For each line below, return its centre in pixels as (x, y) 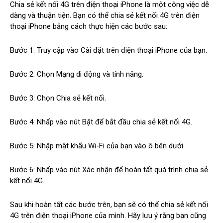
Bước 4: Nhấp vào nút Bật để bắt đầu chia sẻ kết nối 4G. (101, 122)
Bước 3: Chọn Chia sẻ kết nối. (58, 98)
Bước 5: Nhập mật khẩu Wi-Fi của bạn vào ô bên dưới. (97, 146)
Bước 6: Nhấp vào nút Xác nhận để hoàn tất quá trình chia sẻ (109, 169)
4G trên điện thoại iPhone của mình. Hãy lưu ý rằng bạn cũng (108, 215)
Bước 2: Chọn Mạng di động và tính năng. (77, 74)
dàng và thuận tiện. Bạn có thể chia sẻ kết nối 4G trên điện (105, 15)
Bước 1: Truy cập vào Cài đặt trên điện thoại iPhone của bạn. (109, 50)
